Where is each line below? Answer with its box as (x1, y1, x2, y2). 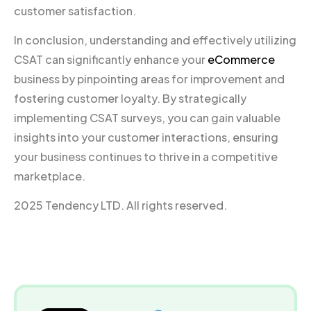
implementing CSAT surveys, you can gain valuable (14, 110, 280, 126)
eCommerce (208, 52, 275, 67)
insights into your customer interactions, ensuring (14, 130, 278, 145)
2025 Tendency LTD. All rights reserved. (14, 198, 227, 213)
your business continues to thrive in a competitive (14, 149, 278, 165)
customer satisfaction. (14, 3, 136, 19)
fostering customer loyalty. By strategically (14, 91, 246, 106)
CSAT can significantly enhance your (14, 52, 208, 67)
